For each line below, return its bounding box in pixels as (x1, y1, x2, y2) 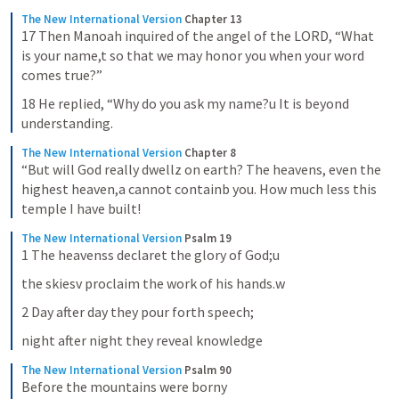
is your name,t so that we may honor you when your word (21, 46, 364, 64)
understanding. (21, 114, 113, 132)
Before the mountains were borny (21, 378, 227, 395)
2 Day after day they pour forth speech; (21, 303, 254, 321)
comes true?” (21, 66, 102, 84)
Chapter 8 (184, 145, 236, 160)
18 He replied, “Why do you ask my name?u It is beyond (21, 94, 349, 112)
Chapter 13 (184, 12, 242, 27)
